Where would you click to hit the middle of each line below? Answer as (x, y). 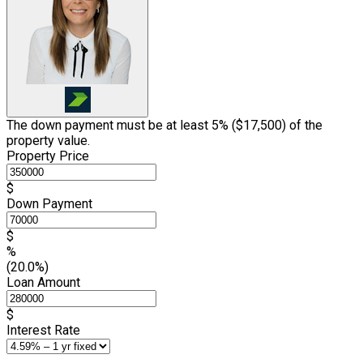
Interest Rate (43, 330)
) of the (302, 125)
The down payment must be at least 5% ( (121, 125)
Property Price (48, 156)
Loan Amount (43, 282)
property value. (48, 140)
